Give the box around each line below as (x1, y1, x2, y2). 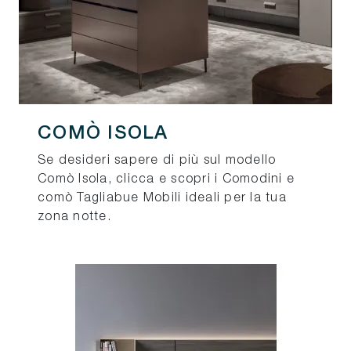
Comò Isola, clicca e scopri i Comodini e (38, 174, 295, 186)
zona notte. (38, 212, 111, 223)
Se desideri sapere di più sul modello (38, 155, 277, 167)
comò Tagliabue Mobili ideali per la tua (38, 193, 287, 204)
